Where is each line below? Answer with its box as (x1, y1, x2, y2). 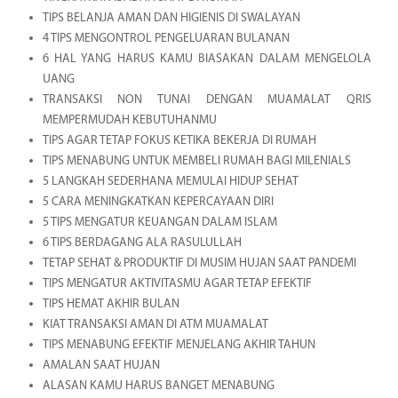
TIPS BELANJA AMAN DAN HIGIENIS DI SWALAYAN (42, 11, 300, 25)
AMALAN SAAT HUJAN (42, 358, 160, 372)
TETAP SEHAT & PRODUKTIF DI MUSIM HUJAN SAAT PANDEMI (42, 256, 356, 270)
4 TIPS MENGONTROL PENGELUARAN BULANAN (42, 31, 290, 45)
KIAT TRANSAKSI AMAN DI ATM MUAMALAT (42, 317, 268, 331)
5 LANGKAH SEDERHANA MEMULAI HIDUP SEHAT (42, 174, 298, 188)
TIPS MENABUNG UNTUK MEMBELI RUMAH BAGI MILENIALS (42, 154, 351, 168)
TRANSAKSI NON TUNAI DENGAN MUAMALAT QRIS (42, 92, 371, 107)
